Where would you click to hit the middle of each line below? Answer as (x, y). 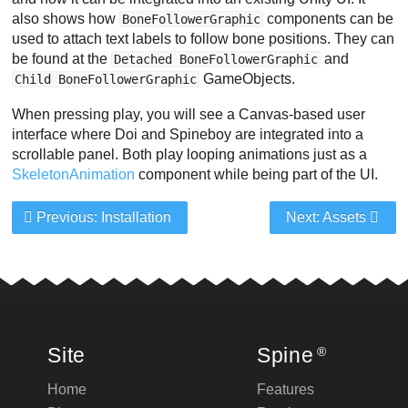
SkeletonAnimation (74, 175)
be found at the (62, 58)
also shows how (66, 18)
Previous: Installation (102, 217)
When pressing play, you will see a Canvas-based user (189, 115)
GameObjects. (248, 78)
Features (286, 390)
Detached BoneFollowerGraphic (216, 59)
